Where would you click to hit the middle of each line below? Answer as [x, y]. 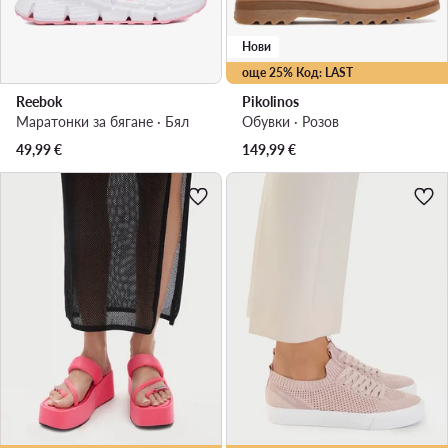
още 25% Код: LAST [297, 72]
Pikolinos [270, 101]
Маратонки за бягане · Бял [102, 121]
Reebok [39, 101]
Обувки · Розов [290, 121]
